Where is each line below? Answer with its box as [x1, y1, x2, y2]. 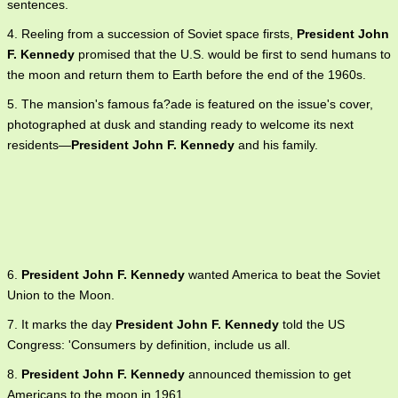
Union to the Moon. [7, 288, 115, 302]
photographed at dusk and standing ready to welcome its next [7, 117, 354, 131]
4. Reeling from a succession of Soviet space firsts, [7, 27, 297, 41]
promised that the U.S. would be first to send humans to [75, 47, 391, 61]
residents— [7, 138, 71, 152]
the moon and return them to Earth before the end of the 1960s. [7, 68, 366, 82]
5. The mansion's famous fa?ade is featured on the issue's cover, [7, 97, 373, 111]
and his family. [235, 138, 318, 152]
